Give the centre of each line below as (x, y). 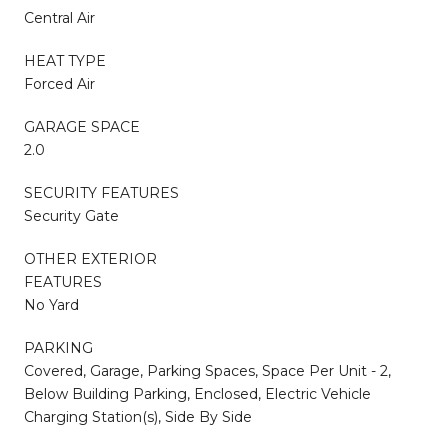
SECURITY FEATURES (101, 192)
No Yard (51, 304)
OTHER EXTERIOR (90, 258)
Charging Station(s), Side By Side (138, 416)
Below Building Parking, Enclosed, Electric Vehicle (197, 393)
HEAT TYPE (65, 60)
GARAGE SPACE (82, 126)
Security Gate (71, 215)
